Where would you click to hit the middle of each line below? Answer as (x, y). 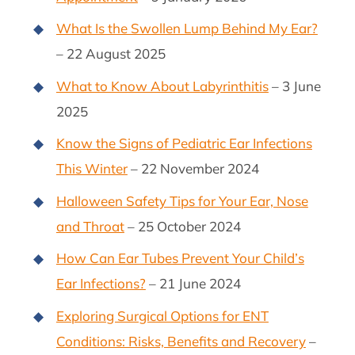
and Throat (90, 226)
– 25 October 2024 (182, 226)
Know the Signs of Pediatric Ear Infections (184, 143)
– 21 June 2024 (193, 284)
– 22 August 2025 (111, 54)
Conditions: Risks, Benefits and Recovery (181, 341)
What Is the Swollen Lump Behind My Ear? (187, 29)
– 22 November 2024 (193, 169)
